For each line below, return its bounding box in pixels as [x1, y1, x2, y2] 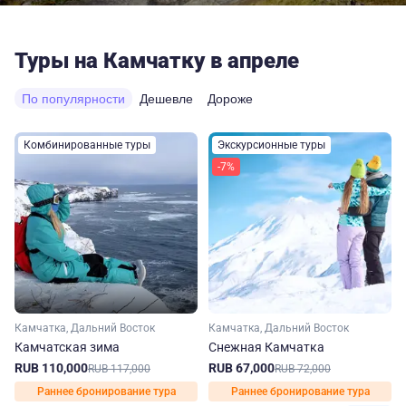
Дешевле [140, 91, 193, 106]
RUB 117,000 [88, 362, 150, 375]
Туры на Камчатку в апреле [14, 48, 299, 73]
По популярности [22, 91, 125, 106]
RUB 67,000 [208, 361, 275, 375]
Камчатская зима [14, 340, 120, 354]
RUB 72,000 [275, 362, 331, 375]
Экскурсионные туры [217, 139, 325, 151]
